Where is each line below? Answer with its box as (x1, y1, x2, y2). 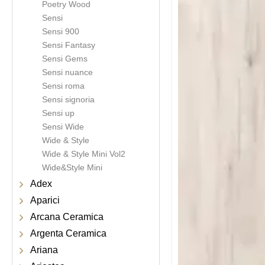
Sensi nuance (42, 67, 93, 77)
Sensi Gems (42, 54, 88, 63)
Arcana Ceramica (30, 212, 104, 222)
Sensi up (42, 108, 75, 118)
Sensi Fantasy (42, 40, 95, 50)
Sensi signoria (42, 95, 95, 104)
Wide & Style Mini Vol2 (42, 149, 125, 159)
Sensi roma (42, 81, 85, 91)
